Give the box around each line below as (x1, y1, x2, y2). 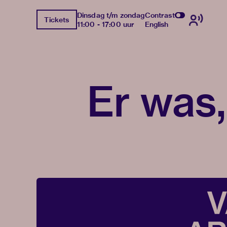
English (144, 19, 169, 29)
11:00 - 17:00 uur (77, 19, 135, 29)
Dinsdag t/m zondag (77, 10, 145, 20)
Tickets (44, 15, 69, 24)
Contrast (144, 10, 175, 20)
